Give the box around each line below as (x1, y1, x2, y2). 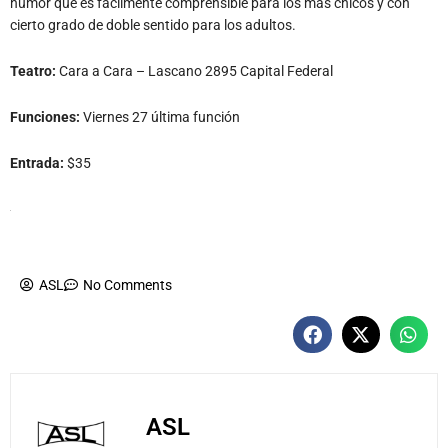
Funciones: (10, 108, 83, 125)
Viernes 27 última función (83, 108, 240, 125)
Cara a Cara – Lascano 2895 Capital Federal (59, 62, 333, 79)
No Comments (83, 276, 172, 293)
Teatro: (10, 62, 59, 79)
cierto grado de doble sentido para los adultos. (10, 17, 296, 34)
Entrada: (10, 154, 67, 171)
